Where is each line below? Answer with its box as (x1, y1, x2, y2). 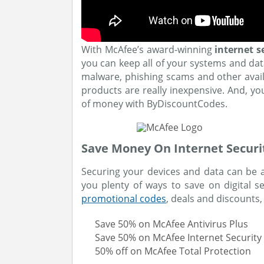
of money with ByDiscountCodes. (81, 97, 227, 110)
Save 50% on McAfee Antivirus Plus (95, 217, 248, 230)
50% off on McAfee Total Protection (95, 245, 251, 258)
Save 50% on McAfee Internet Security (95, 231, 262, 244)
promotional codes (81, 192, 166, 205)
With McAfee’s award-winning (81, 43, 215, 56)
